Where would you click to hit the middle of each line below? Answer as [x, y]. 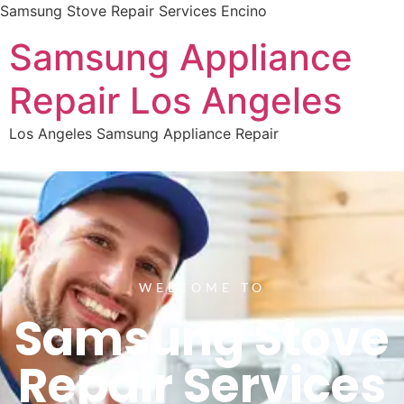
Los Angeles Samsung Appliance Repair [144, 133]
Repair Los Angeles [175, 101]
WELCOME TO [202, 287]
